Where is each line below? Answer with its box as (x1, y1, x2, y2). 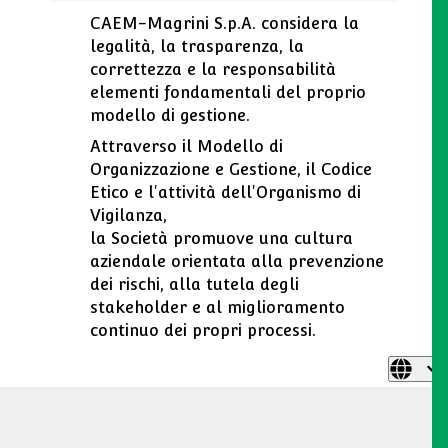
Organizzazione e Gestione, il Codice (90, 160, 372, 180)
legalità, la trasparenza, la (90, 37, 304, 57)
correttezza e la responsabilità (90, 60, 336, 80)
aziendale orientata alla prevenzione (90, 252, 384, 272)
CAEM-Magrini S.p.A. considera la (90, 14, 359, 34)
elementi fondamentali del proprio (90, 83, 366, 103)
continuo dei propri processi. (90, 321, 316, 341)
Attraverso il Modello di (90, 137, 283, 157)
